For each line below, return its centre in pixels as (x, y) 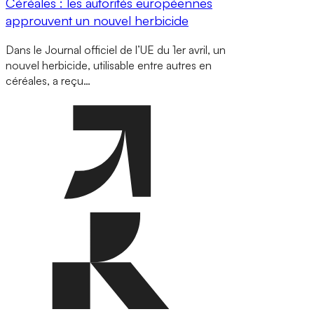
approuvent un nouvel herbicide (97, 20)
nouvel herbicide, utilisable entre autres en (109, 65)
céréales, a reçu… (48, 80)
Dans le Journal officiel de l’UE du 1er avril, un (116, 49)
